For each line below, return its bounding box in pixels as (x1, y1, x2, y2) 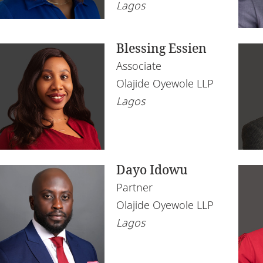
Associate (116, 59, 161, 73)
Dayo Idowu (116, 161, 188, 178)
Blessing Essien (116, 40, 207, 57)
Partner (116, 180, 153, 195)
